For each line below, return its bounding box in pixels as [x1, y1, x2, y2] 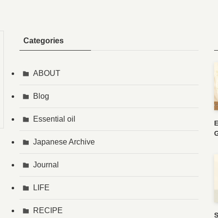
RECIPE [33, 206, 63, 215]
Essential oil [33, 115, 75, 124]
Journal [33, 161, 59, 169]
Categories [23, 36, 64, 45]
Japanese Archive [33, 138, 95, 146]
